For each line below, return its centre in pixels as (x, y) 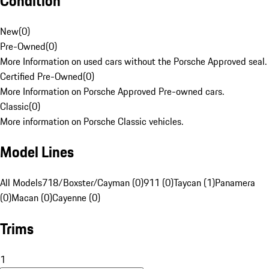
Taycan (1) (194, 183)
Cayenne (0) (76, 198)
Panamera (235, 183)
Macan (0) (32, 198)
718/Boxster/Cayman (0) (93, 183)
